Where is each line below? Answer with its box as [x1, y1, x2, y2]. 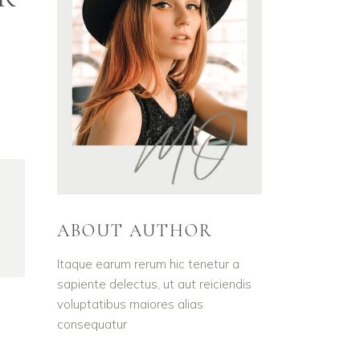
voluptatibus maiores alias [57, 296, 203, 312]
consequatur [57, 316, 127, 332]
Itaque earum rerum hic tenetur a [57, 256, 239, 272]
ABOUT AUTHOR [57, 219, 213, 241]
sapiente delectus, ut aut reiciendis [57, 276, 252, 292]
